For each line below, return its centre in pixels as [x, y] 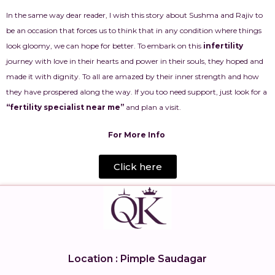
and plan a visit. [153, 107]
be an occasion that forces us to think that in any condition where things [134, 30]
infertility [223, 46]
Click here [137, 167]
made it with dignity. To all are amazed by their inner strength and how [133, 76]
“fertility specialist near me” [65, 107]
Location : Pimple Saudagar [137, 259]
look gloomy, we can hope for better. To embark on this [105, 46]
